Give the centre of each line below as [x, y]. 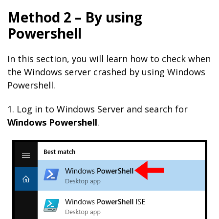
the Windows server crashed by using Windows [106, 72]
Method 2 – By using [75, 17]
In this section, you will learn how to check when [109, 59]
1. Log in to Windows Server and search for [98, 109]
